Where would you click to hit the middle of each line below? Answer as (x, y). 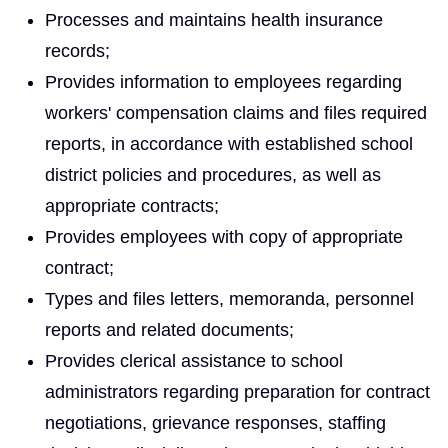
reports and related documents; (169, 329)
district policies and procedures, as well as (213, 174)
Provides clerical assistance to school (194, 360)
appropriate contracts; (132, 205)
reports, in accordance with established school (229, 143)
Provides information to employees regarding (223, 81)
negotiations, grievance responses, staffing (215, 422)
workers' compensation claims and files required (236, 112)
